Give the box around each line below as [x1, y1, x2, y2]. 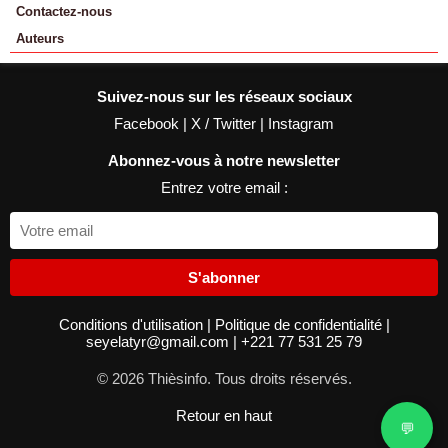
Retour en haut [176, 407, 272, 424]
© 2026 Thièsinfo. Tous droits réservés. [96, 370, 352, 387]
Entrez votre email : [160, 179, 288, 196]
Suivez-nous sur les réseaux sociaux [96, 88, 352, 105]
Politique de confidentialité [214, 316, 386, 333]
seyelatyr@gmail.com [86, 333, 233, 350]
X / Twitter [191, 115, 260, 132]
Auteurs [16, 31, 64, 46]
